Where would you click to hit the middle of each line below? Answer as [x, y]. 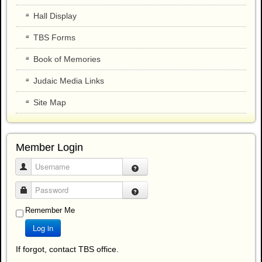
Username [45, 167]
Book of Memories [67, 59]
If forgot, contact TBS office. [67, 249]
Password [44, 190]
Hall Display [55, 16]
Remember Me [50, 211]
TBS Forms [54, 38]
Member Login [49, 148]
